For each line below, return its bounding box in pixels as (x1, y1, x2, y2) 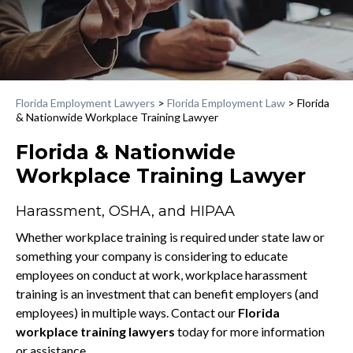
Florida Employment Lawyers (16, 95, 155, 110)
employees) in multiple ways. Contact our (16, 304, 238, 320)
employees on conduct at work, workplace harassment (16, 266, 307, 282)
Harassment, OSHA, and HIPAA (16, 202, 235, 220)
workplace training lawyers (16, 323, 175, 339)
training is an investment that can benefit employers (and (16, 285, 318, 301)
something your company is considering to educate (16, 247, 288, 263)
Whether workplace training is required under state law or (16, 229, 325, 244)
